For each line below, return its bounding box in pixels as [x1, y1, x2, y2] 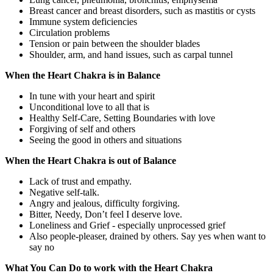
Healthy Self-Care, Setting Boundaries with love [29, 113, 215, 124]
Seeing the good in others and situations [29, 135, 182, 146]
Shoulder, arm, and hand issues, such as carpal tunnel [29, 49, 233, 60]
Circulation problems [29, 27, 110, 38]
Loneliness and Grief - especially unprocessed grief [29, 220, 225, 231]
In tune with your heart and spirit [29, 91, 155, 102]
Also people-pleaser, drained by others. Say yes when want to [29, 231, 266, 242]
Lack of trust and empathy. [29, 176, 132, 187]
